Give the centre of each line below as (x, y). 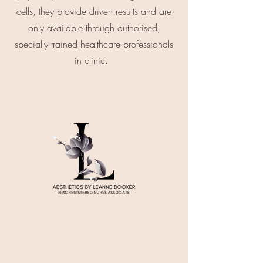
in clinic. (94, 60)
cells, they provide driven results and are (94, 11)
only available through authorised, (94, 28)
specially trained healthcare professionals (94, 44)
